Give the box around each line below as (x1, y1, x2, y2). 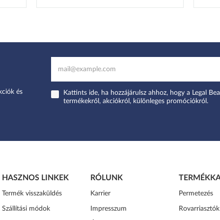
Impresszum (90, 205, 127, 213)
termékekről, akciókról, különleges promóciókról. (63, 98, 208, 105)
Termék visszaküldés (2, 190, 62, 197)
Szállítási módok (2, 205, 50, 213)
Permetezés (179, 190, 213, 197)
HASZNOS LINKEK (2, 174, 69, 182)
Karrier (90, 190, 110, 197)
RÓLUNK (90, 174, 123, 182)
